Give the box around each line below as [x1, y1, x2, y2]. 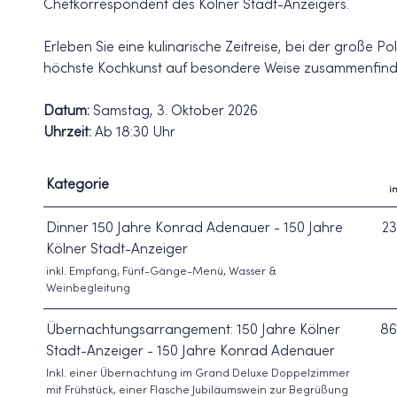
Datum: [43, 105, 93, 119]
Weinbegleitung [46, 284, 130, 294]
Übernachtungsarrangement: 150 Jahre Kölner [46, 323, 340, 338]
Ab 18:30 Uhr [95, 126, 175, 140]
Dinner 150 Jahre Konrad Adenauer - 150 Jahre [46, 222, 343, 236]
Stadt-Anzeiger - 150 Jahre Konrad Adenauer [46, 345, 335, 359]
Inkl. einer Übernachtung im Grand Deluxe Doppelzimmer [46, 369, 350, 379]
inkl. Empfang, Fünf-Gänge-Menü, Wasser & [46, 267, 276, 277]
